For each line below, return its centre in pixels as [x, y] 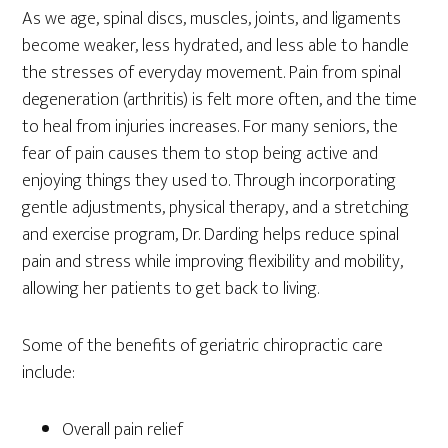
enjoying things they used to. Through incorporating [209, 181]
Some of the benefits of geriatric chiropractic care [203, 346]
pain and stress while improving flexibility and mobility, [213, 262]
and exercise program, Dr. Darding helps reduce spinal [211, 235]
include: [49, 373]
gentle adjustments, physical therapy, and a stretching [216, 208]
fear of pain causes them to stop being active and [200, 154]
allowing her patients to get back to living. [171, 289]
